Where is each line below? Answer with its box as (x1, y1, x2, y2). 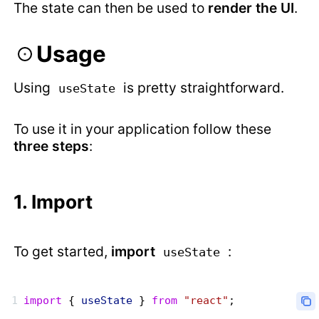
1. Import (14, 190, 93, 214)
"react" (177, 294, 229, 308)
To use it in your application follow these (14, 120, 272, 138)
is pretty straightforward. (120, 79, 285, 97)
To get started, (14, 243, 112, 261)
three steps (14, 137, 90, 155)
